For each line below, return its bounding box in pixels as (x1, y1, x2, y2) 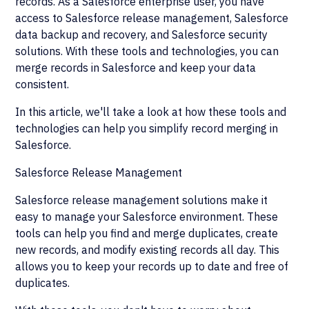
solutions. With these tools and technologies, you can (15, 44, 279, 58)
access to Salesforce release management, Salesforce (15, 11, 289, 25)
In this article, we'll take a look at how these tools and (15, 105, 287, 119)
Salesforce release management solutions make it (15, 193, 268, 207)
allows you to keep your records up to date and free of (15, 259, 289, 273)
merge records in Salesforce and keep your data (15, 61, 257, 74)
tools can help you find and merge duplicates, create (15, 226, 279, 240)
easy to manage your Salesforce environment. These (15, 210, 279, 223)
